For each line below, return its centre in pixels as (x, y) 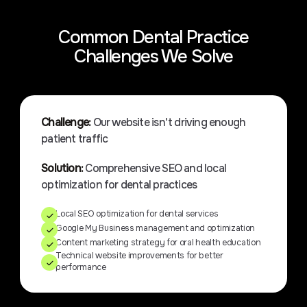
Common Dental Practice (153, 37)
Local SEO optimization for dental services (137, 213)
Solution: (63, 169)
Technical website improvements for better (139, 255)
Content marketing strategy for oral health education (158, 242)
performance (81, 267)
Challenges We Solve (153, 56)
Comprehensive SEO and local (156, 169)
